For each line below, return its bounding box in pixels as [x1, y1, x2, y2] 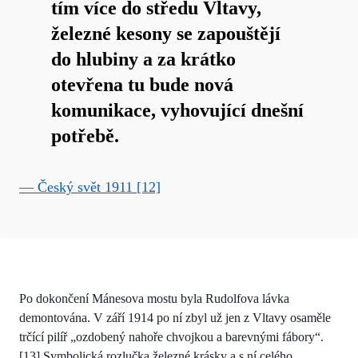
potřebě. [51, 125, 119, 146]
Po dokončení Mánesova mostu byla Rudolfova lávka [19, 291, 289, 305]
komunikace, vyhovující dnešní [51, 99, 304, 121]
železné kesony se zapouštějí [51, 22, 280, 44]
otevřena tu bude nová [51, 74, 233, 95]
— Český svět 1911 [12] [19, 178, 161, 195]
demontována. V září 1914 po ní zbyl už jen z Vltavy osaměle [19, 310, 331, 324]
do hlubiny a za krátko [51, 48, 236, 70]
